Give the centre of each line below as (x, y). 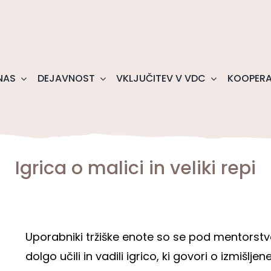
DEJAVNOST (66, 79)
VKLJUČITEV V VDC (161, 79)
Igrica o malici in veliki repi (135, 168)
